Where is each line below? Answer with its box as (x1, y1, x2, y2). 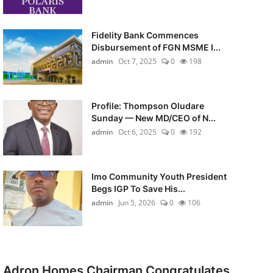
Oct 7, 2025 (118, 56, 157, 66)
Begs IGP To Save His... (91, 183, 185, 194)
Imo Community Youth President (91, 171, 227, 182)
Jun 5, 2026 (118, 197, 155, 208)
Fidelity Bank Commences (91, 30, 199, 40)
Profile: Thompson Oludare (91, 101, 204, 111)
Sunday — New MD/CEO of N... (91, 113, 216, 123)
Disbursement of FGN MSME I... (91, 42, 221, 52)
